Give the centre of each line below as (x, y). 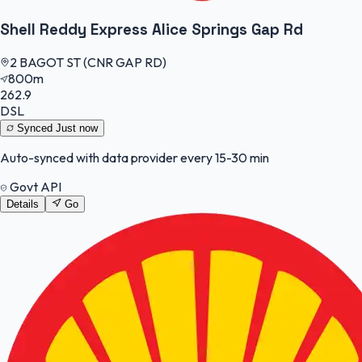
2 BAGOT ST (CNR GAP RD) (88, 62)
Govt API (34, 186)
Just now (77, 128)
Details (23, 204)
